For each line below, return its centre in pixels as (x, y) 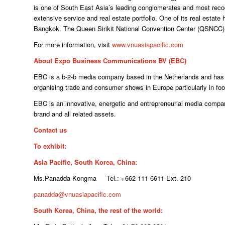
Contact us (50, 130)
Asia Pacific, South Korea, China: (85, 162)
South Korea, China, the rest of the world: (98, 210)
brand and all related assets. (75, 114)
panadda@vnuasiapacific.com (77, 194)
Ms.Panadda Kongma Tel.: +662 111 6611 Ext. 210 (112, 178)
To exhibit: (50, 146)
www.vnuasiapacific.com (148, 44)
